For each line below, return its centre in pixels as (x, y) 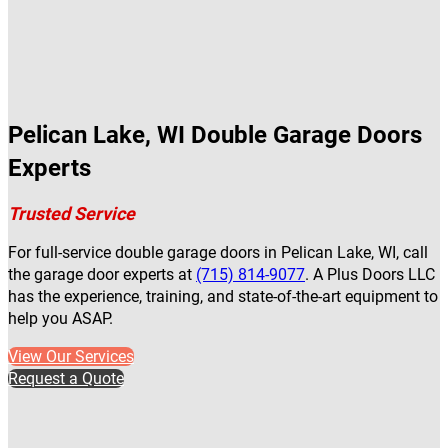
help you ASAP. (60, 319)
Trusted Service (71, 214)
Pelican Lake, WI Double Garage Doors (215, 135)
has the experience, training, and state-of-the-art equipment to (223, 297)
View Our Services (71, 357)
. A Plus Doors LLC (370, 275)
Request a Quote (66, 379)
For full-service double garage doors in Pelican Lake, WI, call (218, 253)
